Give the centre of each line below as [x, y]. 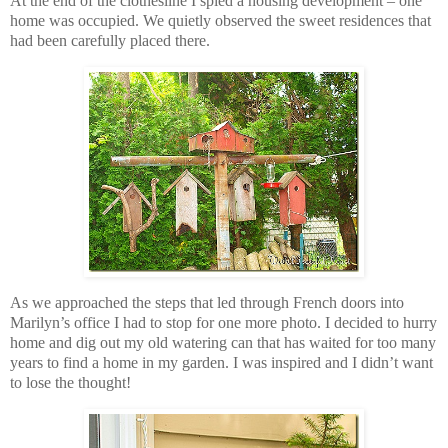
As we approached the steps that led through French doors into [207, 302]
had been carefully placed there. [110, 41]
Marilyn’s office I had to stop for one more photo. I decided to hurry [223, 322]
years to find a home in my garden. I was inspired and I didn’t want [221, 362]
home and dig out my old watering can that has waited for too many [223, 342]
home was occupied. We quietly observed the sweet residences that [220, 21]
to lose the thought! [70, 382]
